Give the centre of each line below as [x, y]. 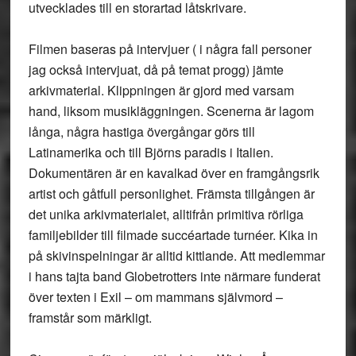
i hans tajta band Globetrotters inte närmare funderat [174, 276]
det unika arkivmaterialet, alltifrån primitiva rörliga [166, 214]
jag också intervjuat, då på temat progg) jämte [156, 70]
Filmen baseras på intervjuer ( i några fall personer [170, 49]
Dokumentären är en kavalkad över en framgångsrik [174, 173]
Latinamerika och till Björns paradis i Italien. [151, 152]
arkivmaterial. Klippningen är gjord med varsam [161, 90]
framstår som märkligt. [90, 317]
